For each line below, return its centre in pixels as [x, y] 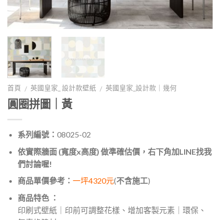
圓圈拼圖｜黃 [40, 104]
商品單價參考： [45, 181]
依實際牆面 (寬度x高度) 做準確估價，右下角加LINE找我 [114, 151]
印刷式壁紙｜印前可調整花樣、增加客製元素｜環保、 [112, 210]
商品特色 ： [38, 197]
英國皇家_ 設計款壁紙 [64, 88]
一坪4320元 [93, 181]
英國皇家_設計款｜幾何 [141, 88]
